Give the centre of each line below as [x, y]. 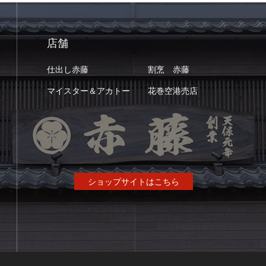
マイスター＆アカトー [88, 91]
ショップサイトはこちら [133, 182]
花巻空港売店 [172, 91]
